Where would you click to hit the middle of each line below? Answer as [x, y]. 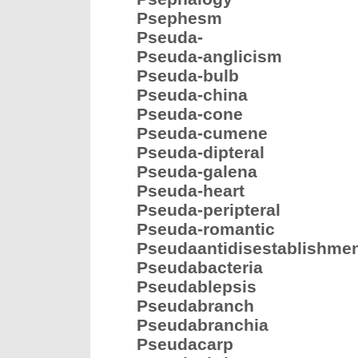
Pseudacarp [185, 344]
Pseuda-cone [190, 114]
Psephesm [179, 18]
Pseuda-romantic [206, 229]
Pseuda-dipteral [201, 152]
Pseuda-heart [191, 191]
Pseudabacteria [200, 267]
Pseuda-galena [197, 171]
